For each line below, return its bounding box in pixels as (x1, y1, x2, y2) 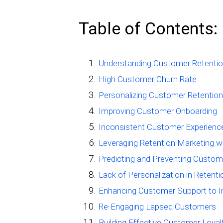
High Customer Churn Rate (98, 74, 197, 85)
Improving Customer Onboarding (98, 106, 217, 116)
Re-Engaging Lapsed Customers (98, 202, 216, 212)
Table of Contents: (78, 18, 218, 39)
